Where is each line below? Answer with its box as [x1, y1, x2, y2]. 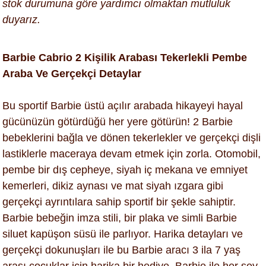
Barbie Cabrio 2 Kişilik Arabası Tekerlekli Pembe [2, 52, 247, 64]
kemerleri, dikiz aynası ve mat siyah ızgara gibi [2, 180, 223, 192]
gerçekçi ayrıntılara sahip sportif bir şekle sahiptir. [2, 196, 236, 208]
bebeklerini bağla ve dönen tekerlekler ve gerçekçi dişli [2, 132, 261, 144]
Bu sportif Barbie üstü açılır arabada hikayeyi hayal [2, 100, 243, 112]
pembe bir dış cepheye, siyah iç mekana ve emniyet [2, 164, 248, 176]
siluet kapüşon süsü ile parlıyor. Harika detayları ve [2, 228, 243, 240]
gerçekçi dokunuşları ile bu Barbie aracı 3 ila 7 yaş [2, 244, 240, 256]
